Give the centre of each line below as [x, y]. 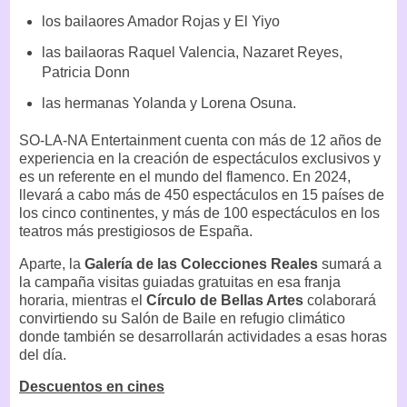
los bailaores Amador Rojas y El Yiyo [160, 22]
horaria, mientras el [83, 300]
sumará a [352, 263]
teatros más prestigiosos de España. [136, 231]
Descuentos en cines [92, 387]
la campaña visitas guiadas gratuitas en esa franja [180, 282]
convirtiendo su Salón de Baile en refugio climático [182, 318]
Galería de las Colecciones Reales [201, 263]
